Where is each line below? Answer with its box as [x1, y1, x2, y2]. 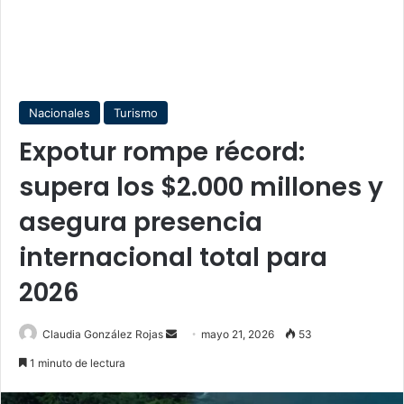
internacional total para [19, 240, 327, 275]
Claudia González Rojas [42, 327, 163, 341]
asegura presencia [19, 205, 262, 240]
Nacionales [29, 106, 90, 120]
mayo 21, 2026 [201, 327, 274, 341]
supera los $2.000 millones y [19, 170, 383, 205]
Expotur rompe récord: [19, 134, 305, 170]
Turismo [114, 106, 158, 120]
